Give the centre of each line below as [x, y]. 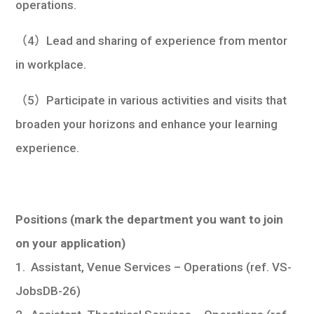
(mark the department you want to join [177, 219]
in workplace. [51, 64]
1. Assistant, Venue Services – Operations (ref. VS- [154, 267]
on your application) [71, 243]
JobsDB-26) [48, 291]
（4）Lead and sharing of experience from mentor [152, 40]
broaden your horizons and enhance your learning [147, 124]
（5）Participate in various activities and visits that [151, 100]
